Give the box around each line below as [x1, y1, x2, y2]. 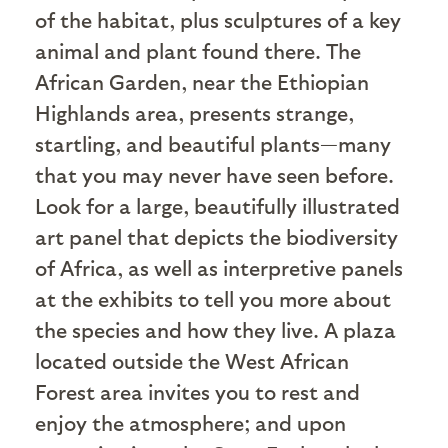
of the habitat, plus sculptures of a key [35, 6, 401, 32]
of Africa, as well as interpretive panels [35, 254, 403, 280]
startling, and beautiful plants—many [35, 130, 391, 156]
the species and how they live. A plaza [35, 316, 396, 342]
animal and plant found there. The [35, 37, 361, 63]
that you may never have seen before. [35, 161, 394, 187]
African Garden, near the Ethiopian [35, 68, 369, 94]
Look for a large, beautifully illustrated [35, 192, 400, 218]
